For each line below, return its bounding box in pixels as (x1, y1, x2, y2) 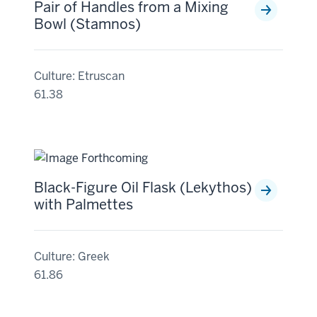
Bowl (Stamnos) (34, 15, 141, 33)
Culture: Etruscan (34, 69, 125, 83)
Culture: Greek (34, 249, 110, 264)
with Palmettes (34, 195, 133, 214)
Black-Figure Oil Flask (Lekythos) (34, 178, 252, 197)
